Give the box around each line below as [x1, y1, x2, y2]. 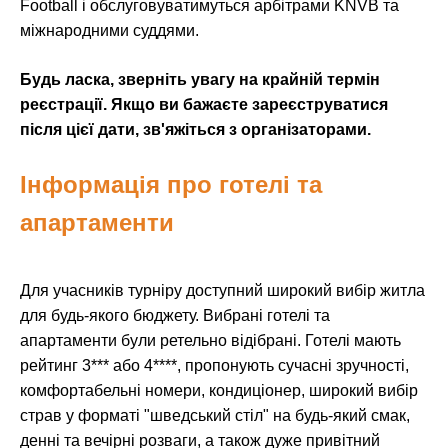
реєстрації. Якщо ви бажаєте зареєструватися [20, 96, 388, 114]
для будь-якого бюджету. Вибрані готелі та [20, 307, 330, 325]
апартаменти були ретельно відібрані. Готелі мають [20, 332, 401, 350]
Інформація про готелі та [20, 171, 322, 199]
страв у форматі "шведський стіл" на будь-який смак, [20, 407, 410, 425]
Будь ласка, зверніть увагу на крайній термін [20, 71, 380, 89]
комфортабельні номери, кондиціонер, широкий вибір [20, 382, 418, 400]
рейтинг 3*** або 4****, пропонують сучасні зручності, [20, 357, 409, 375]
